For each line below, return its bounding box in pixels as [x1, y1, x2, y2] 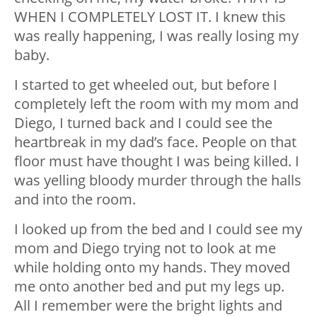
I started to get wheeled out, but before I [14, 75, 277, 95]
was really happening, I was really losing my [14, 26, 299, 46]
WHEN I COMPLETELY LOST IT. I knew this [14, 7, 286, 27]
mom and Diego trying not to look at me [14, 238, 276, 258]
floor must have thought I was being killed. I [14, 151, 299, 171]
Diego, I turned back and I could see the [14, 113, 272, 133]
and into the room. [14, 190, 136, 209]
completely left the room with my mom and [14, 94, 299, 114]
